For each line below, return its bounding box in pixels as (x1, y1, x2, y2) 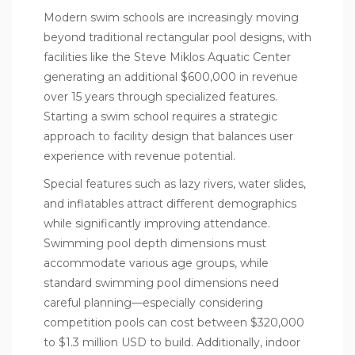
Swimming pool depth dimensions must (44, 235, 266, 250)
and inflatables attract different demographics (44, 196, 296, 211)
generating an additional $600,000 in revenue (44, 69, 298, 84)
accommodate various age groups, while (44, 255, 269, 270)
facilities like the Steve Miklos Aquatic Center (44, 49, 291, 64)
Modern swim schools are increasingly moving (44, 10, 299, 25)
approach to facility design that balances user (44, 128, 293, 143)
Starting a (44, 109, 101, 124)
